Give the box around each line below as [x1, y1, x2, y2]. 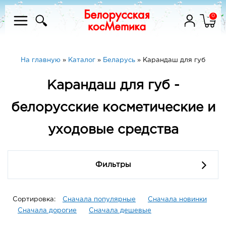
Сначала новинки [148, 197, 207, 203]
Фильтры [95, 161, 131, 168]
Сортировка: [13, 197, 58, 203]
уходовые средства [47, 124, 179, 136]
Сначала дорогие [18, 208, 77, 214]
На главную [21, 58, 61, 63]
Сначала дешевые [89, 208, 151, 214]
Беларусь [103, 58, 135, 63]
